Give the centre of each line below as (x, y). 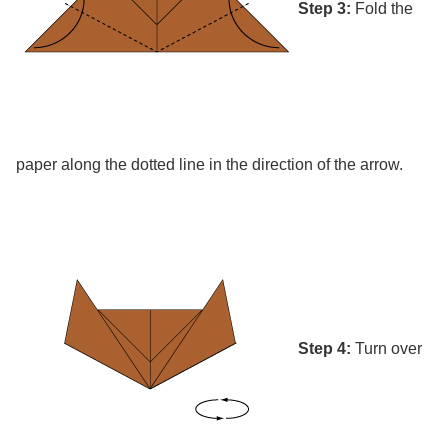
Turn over (386, 348)
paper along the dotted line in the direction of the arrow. (209, 164)
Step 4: (324, 348)
